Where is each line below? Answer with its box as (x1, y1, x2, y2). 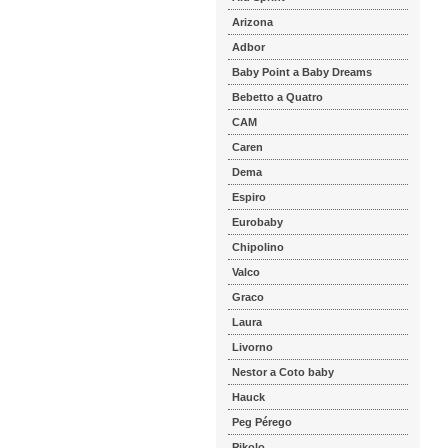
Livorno (232, 341, 273, 353)
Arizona (232, 16, 273, 28)
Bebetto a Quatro (232, 91, 323, 103)
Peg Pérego (232, 416, 292, 428)
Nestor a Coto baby (232, 366, 334, 378)
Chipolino (232, 241, 284, 253)
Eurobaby (232, 216, 283, 228)
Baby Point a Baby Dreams (232, 66, 372, 78)
